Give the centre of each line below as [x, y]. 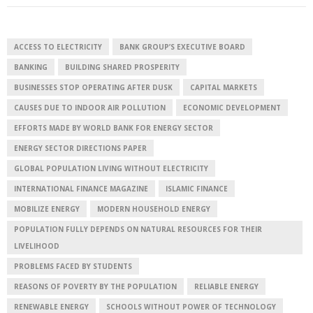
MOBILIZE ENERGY [47, 209]
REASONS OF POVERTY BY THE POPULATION [95, 287]
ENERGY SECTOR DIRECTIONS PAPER [80, 148]
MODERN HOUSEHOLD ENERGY [154, 209]
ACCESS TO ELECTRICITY [58, 47]
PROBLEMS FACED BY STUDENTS [73, 267]
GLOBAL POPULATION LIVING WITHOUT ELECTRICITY [111, 169]
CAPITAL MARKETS [224, 88]
